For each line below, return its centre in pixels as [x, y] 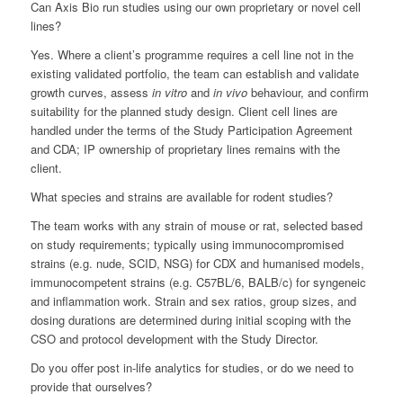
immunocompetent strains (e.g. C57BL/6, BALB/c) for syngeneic [198, 282]
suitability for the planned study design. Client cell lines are [184, 111]
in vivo [230, 92]
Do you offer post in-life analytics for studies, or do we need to [192, 367]
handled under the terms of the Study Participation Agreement [191, 130]
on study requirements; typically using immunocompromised [187, 244]
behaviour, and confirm [308, 92]
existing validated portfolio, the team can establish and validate [194, 73]
